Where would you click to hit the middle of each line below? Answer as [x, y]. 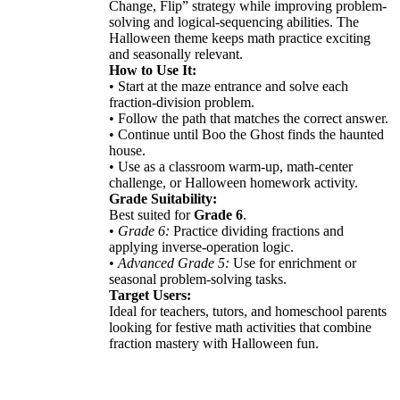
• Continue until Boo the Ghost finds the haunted [246, 134]
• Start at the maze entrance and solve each [229, 86]
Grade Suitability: [163, 198]
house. [127, 150]
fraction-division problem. [182, 102]
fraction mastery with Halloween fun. [214, 343]
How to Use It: [153, 70]
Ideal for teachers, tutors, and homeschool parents [248, 311]
